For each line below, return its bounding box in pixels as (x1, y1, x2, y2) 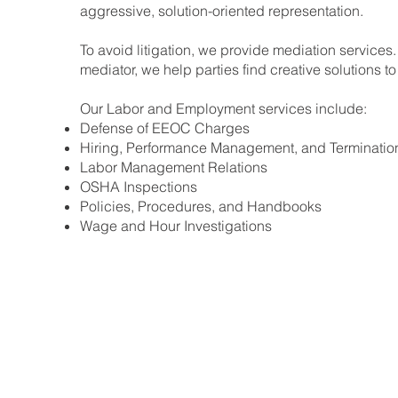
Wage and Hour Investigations (80, 216, 273, 235)
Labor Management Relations (80, 157, 268, 176)
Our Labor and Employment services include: (80, 99, 368, 117)
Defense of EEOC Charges (80, 118, 251, 137)
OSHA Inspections (80, 177, 198, 195)
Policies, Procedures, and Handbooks (80, 196, 322, 215)
